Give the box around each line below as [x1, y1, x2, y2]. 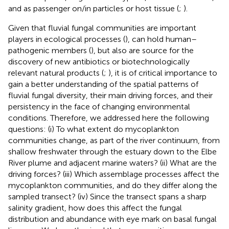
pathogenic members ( [8, 45, 91, 55]
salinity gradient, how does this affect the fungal [8, 202, 182, 213]
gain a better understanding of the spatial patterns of [8, 79, 198, 89]
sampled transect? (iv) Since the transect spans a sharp [8, 191, 207, 201]
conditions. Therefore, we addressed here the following [8, 112, 209, 123]
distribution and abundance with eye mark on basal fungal [8, 214, 217, 224]
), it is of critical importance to [108, 67, 217, 78]
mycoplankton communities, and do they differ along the [8, 180, 217, 190]
